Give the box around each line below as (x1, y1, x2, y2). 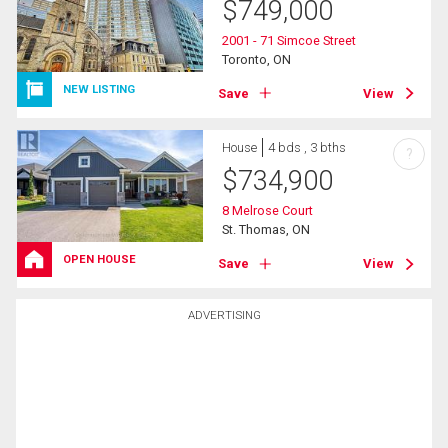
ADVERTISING (187, 308, 261, 323)
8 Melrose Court (222, 202, 314, 218)
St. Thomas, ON (222, 221, 311, 237)
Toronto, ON (222, 51, 292, 67)
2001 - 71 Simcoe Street (222, 32, 357, 48)
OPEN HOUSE (63, 252, 137, 266)
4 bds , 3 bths (268, 139, 347, 155)
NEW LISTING (63, 82, 136, 96)
